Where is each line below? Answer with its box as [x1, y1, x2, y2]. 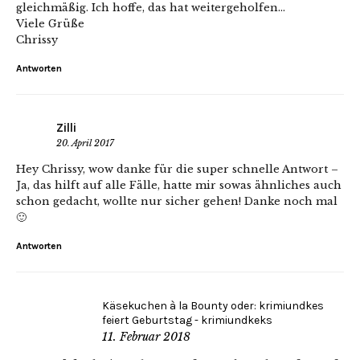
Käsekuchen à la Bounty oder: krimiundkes [102, 298, 324, 313]
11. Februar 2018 [102, 329, 190, 344]
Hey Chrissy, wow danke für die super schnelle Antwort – [16, 162, 338, 176]
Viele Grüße [16, 16, 84, 31]
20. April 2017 [56, 137, 114, 149]
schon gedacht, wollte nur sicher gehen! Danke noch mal [16, 194, 337, 208]
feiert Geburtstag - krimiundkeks [102, 313, 272, 327]
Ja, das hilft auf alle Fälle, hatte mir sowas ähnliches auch [16, 178, 342, 192]
